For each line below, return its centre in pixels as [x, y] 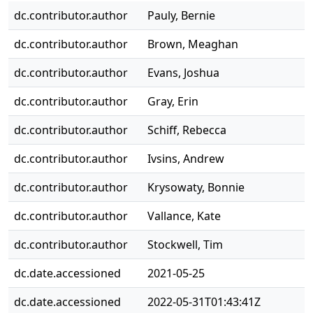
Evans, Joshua [183, 73]
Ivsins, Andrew [186, 159]
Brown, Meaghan [193, 44]
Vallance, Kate [184, 216]
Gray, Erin [173, 101]
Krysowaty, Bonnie [196, 187]
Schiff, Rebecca [187, 130]
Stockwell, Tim [185, 245]
